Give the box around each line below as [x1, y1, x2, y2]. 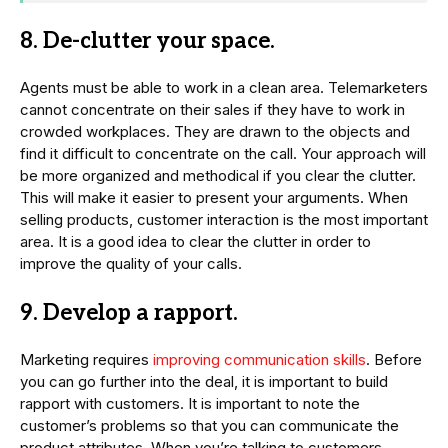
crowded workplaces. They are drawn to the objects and [20, 121, 410, 141]
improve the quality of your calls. [20, 253, 242, 273]
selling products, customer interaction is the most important [20, 209, 428, 229]
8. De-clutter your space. [20, 27, 275, 54]
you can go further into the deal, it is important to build [20, 371, 388, 391]
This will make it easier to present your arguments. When [20, 187, 408, 207]
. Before [366, 349, 422, 369]
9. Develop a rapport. [20, 299, 238, 326]
